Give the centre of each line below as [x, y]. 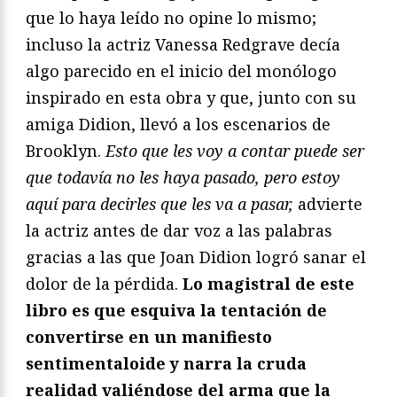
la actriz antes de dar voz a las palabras [179, 230]
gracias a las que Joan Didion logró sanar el [196, 257]
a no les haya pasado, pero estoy [222, 177]
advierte [330, 203]
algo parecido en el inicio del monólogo [181, 70]
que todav [62, 177]
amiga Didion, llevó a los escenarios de [178, 124]
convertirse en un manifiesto [149, 336]
